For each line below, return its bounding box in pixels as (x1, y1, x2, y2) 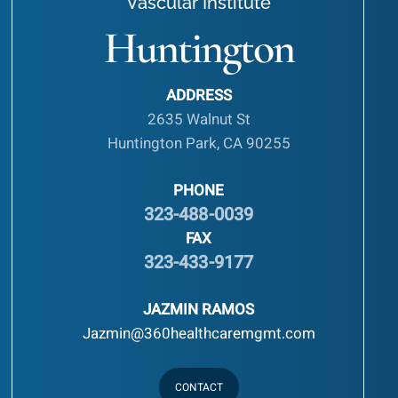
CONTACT (174, 378, 223, 395)
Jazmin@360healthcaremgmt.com (82, 322, 315, 345)
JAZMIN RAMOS (143, 298, 254, 321)
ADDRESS (165, 84, 232, 107)
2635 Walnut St (147, 108, 251, 131)
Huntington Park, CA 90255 (107, 132, 291, 155)
